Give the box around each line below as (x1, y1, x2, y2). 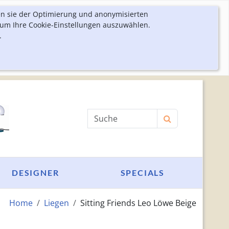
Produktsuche (87, 109, 142, 120)
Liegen (43, 197, 69, 209)
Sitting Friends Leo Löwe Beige (80, 197, 196, 209)
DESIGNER (12, 168, 59, 177)
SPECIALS (120, 168, 165, 177)
